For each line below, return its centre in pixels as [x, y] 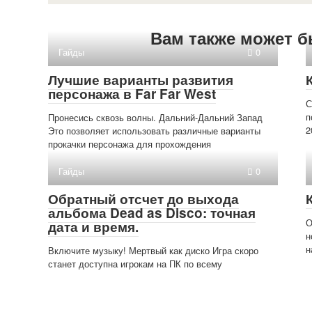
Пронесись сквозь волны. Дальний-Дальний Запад [155, 117]
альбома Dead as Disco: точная [152, 212]
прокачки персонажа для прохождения [130, 143]
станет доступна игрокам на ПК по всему [135, 263]
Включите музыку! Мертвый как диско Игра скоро [153, 250]
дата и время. [93, 226]
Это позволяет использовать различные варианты [154, 130]
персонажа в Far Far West [132, 93]
